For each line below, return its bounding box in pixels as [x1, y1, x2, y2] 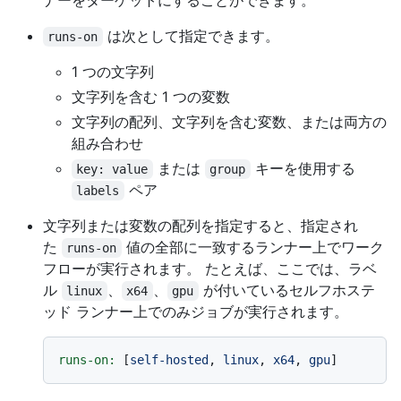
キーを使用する [250, 159, 355, 178]
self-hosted [130, 353, 209, 368]
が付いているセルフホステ [198, 281, 375, 300]
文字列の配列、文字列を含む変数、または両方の [72, 113, 387, 132]
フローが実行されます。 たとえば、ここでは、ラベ [43, 260, 377, 278]
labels [76, 183, 120, 199]
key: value [76, 162, 149, 177]
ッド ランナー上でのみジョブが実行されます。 [43, 303, 348, 321]
